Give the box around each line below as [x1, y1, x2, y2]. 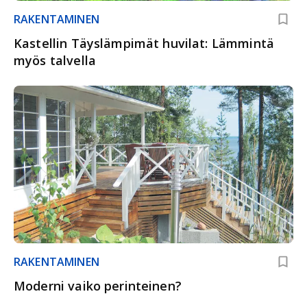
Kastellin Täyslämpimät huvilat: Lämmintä [14, 35, 274, 52]
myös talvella [14, 52, 96, 69]
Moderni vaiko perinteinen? [14, 277, 182, 294]
